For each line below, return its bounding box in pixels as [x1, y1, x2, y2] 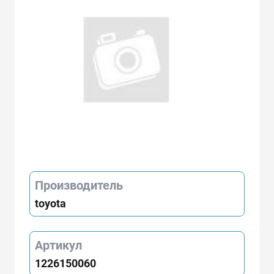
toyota [35, 196, 66, 210]
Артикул [35, 237, 82, 253]
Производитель [35, 177, 123, 193]
